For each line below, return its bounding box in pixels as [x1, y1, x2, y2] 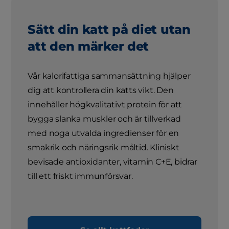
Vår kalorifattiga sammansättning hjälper [28, 71, 191, 81]
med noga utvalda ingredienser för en [28, 128, 179, 139]
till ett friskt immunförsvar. [28, 171, 133, 181]
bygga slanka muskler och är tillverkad [28, 114, 181, 124]
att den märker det [28, 39, 149, 54]
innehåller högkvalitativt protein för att [28, 100, 182, 110]
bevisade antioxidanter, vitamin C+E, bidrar [28, 157, 197, 167]
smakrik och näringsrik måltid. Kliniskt [28, 143, 179, 153]
